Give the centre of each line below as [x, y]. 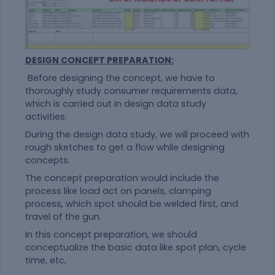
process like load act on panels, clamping [118, 191]
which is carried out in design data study [116, 104]
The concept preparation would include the [122, 178]
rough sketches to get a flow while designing [125, 148]
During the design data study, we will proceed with [137, 135]
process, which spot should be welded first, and [132, 204]
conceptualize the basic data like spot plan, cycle [136, 248]
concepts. [48, 161]
